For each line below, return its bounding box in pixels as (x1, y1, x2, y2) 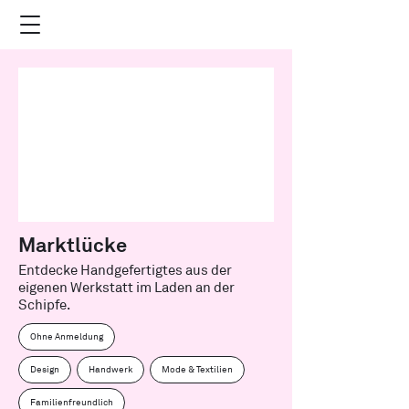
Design (30, 364, 59, 375)
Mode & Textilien (162, 364, 233, 375)
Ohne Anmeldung (30, 331, 103, 342)
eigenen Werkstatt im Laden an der (18, 279, 235, 297)
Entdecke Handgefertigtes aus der (18, 262, 232, 279)
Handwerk (89, 364, 132, 375)
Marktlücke (18, 232, 127, 257)
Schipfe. (18, 297, 70, 314)
